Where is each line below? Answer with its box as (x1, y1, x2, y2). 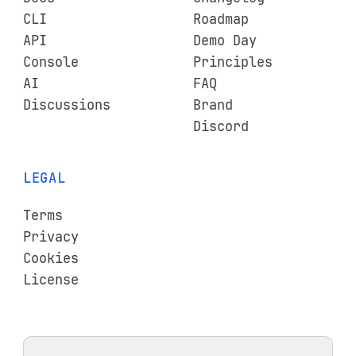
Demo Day (193, 32, 257, 50)
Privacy (22, 227, 79, 246)
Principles (193, 53, 273, 72)
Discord (193, 118, 250, 136)
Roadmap (193, 10, 250, 29)
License (22, 270, 79, 288)
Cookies (22, 249, 79, 267)
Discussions (22, 96, 110, 114)
